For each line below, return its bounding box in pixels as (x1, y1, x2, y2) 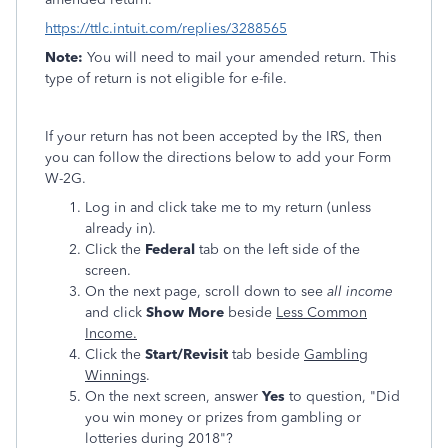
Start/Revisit (145, 346, 228, 363)
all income (327, 283, 393, 300)
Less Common (276, 304, 367, 321)
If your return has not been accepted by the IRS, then (45, 128, 382, 145)
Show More (146, 304, 224, 321)
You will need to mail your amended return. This (87, 49, 396, 66)
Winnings (85, 367, 146, 384)
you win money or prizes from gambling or (85, 409, 361, 426)
